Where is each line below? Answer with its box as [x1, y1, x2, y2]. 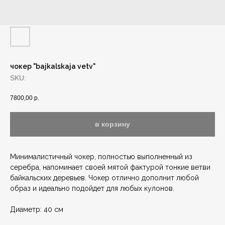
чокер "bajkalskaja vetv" [10, 62, 95, 70]
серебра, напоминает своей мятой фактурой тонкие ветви [10, 163, 210, 172]
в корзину [95, 120, 130, 128]
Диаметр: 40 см [10, 205, 63, 214]
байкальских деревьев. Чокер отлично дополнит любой [10, 174, 199, 182]
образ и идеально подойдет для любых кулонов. [10, 184, 174, 193]
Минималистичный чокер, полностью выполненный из [10, 153, 192, 161]
